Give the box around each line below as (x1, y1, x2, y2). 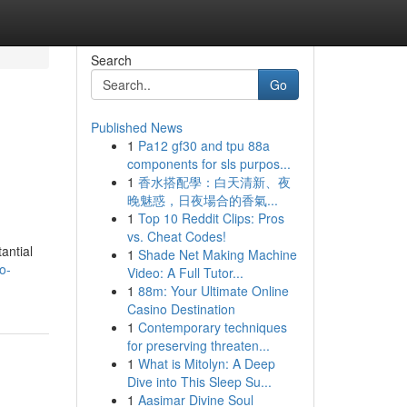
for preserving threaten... (126, 336, 270, 354)
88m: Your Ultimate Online (137, 282, 289, 300)
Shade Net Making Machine (137, 245, 297, 263)
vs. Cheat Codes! (126, 227, 226, 245)
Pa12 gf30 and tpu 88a (137, 136, 270, 154)
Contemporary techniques (137, 318, 287, 336)
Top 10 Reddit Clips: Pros (137, 209, 284, 227)
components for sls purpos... (126, 154, 291, 173)
